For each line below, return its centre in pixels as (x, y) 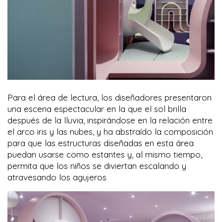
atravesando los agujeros (57, 177)
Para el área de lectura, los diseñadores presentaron (110, 97)
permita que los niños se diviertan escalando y (97, 166)
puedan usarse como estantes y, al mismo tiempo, (105, 154)
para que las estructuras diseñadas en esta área (101, 143)
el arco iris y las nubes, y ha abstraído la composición (110, 131)
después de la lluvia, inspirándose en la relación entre (110, 120)
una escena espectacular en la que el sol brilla (97, 109)
